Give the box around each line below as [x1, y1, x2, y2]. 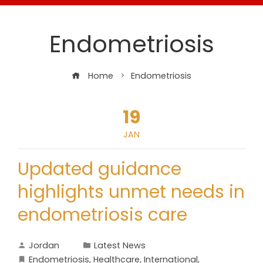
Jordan [29, 240, 59, 251]
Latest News [94, 240, 146, 251]
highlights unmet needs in [18, 180, 245, 204]
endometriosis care [18, 203, 187, 227]
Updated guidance [18, 157, 181, 181]
